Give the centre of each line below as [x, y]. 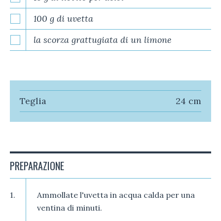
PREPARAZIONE [37, 166]
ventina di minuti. [70, 207]
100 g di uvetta [63, 18]
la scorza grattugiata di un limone [103, 39]
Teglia [33, 101]
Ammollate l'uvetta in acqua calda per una [116, 195]
